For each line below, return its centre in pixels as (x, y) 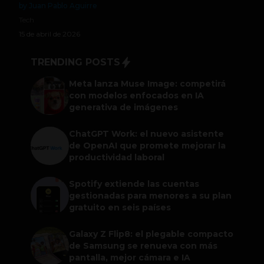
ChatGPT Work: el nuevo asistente (146, 134)
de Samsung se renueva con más (143, 246)
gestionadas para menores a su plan (150, 196)
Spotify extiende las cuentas (134, 184)
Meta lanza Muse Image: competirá (147, 84)
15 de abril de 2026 (49, 34)
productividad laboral (117, 158)
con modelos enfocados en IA (136, 96)
